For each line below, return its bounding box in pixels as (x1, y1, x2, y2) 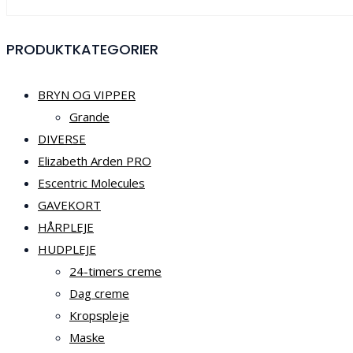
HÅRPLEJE (38, 218, 94, 235)
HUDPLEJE (38, 240, 96, 257)
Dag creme (69, 284, 129, 301)
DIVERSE (38, 130, 86, 147)
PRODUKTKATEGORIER (6, 39, 158, 59)
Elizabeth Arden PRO (38, 152, 151, 169)
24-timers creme (69, 262, 162, 279)
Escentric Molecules (38, 174, 145, 191)
